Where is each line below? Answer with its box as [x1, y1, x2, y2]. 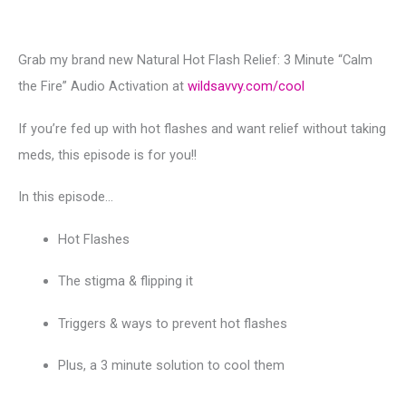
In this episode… [18, 188, 113, 205]
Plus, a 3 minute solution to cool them [57, 357, 285, 373]
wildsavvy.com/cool [188, 78, 304, 94]
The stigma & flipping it [57, 273, 193, 289]
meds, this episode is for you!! [18, 146, 197, 163]
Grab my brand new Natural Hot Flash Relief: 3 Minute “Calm [18, 52, 372, 68]
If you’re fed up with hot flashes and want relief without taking [18, 120, 386, 137]
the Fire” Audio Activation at [18, 78, 188, 94]
